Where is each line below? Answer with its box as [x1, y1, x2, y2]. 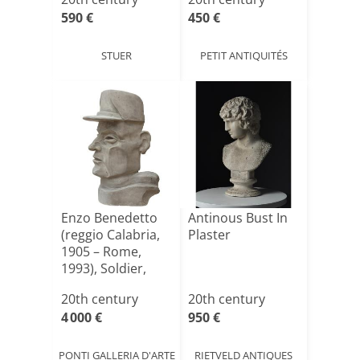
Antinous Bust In [188, 209, 288, 227]
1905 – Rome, [61, 243, 141, 260]
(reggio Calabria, [61, 226, 160, 243]
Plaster [188, 226, 231, 243]
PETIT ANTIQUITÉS [199, 47, 288, 63]
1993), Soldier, [61, 260, 146, 277]
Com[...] [61, 276, 107, 294]
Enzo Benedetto [61, 209, 157, 227]
